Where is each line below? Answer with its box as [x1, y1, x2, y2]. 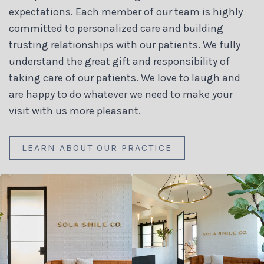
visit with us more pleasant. [9, 104, 141, 118]
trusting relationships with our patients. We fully [9, 38, 240, 52]
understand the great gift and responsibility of [9, 55, 230, 68]
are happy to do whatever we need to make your [9, 88, 233, 101]
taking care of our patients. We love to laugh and [9, 71, 240, 85]
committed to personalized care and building [9, 22, 223, 35]
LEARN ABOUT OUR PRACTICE [22, 142, 172, 154]
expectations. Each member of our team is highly [9, 5, 243, 19]
